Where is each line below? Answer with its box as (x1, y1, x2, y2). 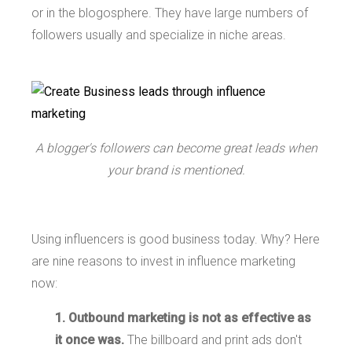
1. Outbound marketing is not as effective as (55, 310, 311, 325)
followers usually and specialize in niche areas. (31, 27, 286, 42)
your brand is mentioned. (107, 162, 245, 178)
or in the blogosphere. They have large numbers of (31, 5, 308, 20)
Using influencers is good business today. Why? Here (31, 231, 320, 247)
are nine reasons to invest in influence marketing (31, 253, 295, 269)
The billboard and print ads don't (124, 332, 302, 347)
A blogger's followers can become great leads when (35, 140, 317, 156)
